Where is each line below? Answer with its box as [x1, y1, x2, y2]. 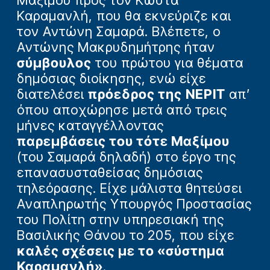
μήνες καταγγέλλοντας [17, 117, 164, 133]
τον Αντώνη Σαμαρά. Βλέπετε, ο [17, 23, 221, 39]
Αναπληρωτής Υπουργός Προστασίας [17, 195, 252, 212]
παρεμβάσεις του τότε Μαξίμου [17, 133, 230, 149]
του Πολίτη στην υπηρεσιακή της [17, 211, 224, 227]
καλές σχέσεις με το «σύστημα [17, 242, 225, 259]
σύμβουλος [17, 54, 92, 71]
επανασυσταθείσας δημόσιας [17, 164, 203, 180]
